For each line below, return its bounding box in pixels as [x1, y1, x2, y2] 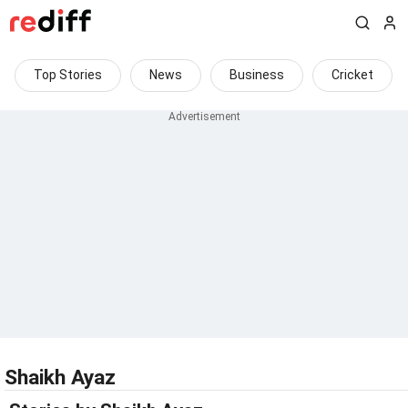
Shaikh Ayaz [5, 365, 116, 390]
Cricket [331, 67, 373, 82]
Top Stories [34, 67, 102, 82]
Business [229, 67, 284, 82]
